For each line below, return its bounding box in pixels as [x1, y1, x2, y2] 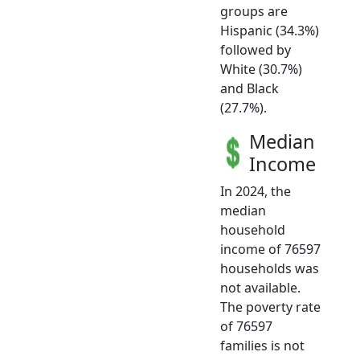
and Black [220, 79, 279, 97]
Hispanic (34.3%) [220, 21, 319, 39]
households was [220, 259, 319, 277]
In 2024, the [220, 182, 291, 200]
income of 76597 [220, 239, 321, 258]
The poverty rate [220, 297, 321, 316]
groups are [220, 2, 288, 20]
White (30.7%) [220, 59, 302, 78]
